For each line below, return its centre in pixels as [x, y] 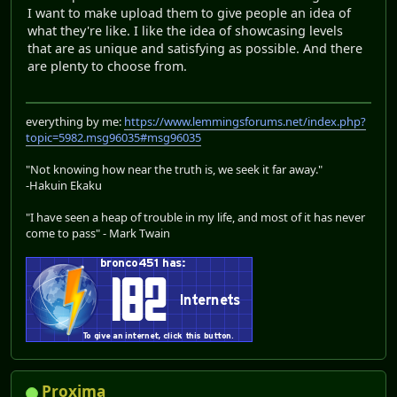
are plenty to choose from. [107, 66]
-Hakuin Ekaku [64, 186]
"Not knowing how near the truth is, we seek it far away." [174, 170]
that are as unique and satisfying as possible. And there [195, 48]
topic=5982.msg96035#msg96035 [113, 138]
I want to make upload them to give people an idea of [189, 12]
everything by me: [75, 122]
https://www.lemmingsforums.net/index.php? [245, 122]
